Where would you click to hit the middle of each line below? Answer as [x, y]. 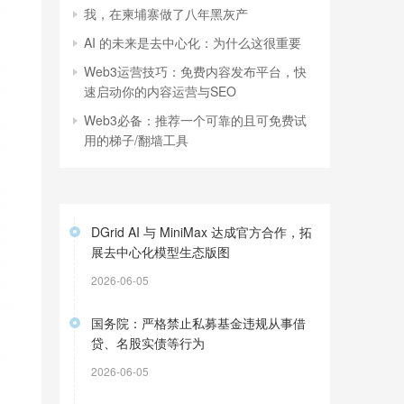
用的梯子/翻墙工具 [136, 140]
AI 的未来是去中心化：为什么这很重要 [193, 42]
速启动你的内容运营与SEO [160, 91]
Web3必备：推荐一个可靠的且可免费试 [195, 120]
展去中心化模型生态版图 [161, 252]
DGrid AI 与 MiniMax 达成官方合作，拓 [202, 232]
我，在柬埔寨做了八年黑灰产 [166, 14]
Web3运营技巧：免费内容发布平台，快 [195, 71]
